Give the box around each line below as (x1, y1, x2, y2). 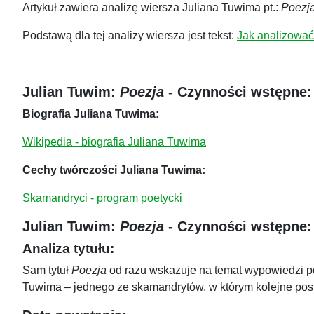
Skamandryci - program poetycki (22, 192, 182, 205)
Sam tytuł (22, 264, 71, 277)
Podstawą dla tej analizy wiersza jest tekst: (22, 29, 237, 42)
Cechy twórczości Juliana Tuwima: (22, 164, 205, 177)
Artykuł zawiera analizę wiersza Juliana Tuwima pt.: (22, 1, 281, 14)
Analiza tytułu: (22, 240, 114, 257)
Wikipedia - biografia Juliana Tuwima (22, 136, 206, 149)
